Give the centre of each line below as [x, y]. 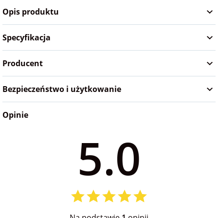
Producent [23, 64]
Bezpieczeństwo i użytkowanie [62, 89]
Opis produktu [31, 12]
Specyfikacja [27, 38]
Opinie [15, 115]
